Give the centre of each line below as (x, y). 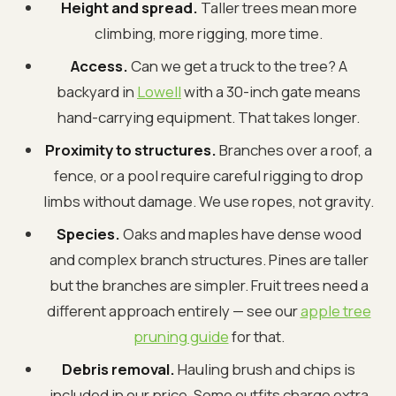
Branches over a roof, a (294, 149)
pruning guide (181, 336)
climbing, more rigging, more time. (209, 33)
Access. (99, 65)
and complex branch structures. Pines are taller (209, 259)
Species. (88, 233)
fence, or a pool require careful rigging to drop (209, 175)
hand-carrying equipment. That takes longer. (209, 117)
